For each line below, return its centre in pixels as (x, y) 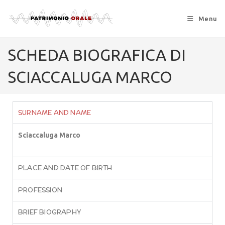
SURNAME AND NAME (55, 113)
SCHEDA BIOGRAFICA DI (97, 55)
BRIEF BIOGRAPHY (50, 212)
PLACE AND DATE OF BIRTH (65, 168)
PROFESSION (40, 190)
